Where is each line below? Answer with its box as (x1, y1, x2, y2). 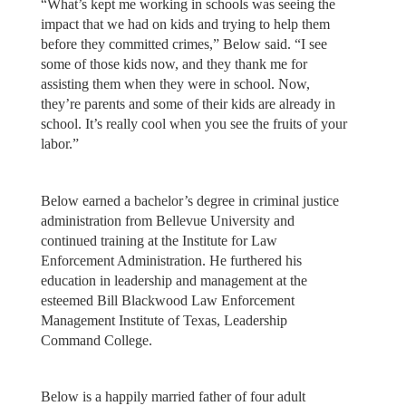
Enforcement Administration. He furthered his (40, 252, 302, 268)
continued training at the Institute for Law (40, 232, 277, 248)
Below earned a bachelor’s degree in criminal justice (40, 192, 339, 208)
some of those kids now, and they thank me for (40, 56, 307, 72)
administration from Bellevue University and (40, 212, 295, 228)
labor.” (40, 136, 79, 152)
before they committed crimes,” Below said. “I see (40, 36, 327, 53)
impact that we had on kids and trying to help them (40, 16, 330, 33)
